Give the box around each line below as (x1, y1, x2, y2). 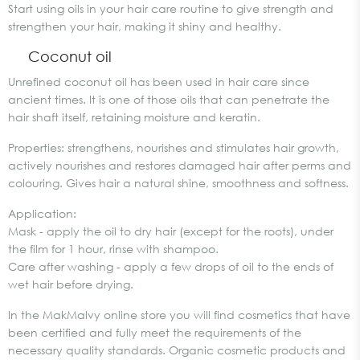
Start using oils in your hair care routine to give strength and (8, 2, 333, 15)
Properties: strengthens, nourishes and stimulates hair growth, (8, 141, 339, 154)
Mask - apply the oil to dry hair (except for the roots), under (8, 224, 333, 238)
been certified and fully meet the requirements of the (8, 325, 301, 339)
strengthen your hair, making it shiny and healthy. (8, 19, 281, 33)
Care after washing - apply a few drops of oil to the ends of (8, 260, 333, 273)
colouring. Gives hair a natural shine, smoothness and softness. (8, 176, 349, 190)
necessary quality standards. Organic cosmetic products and (8, 343, 346, 357)
